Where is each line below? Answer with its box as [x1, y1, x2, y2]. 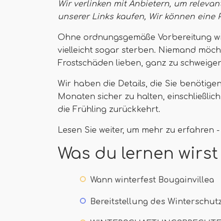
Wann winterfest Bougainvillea [90, 176, 214, 184]
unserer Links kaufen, [58, 12, 148, 21]
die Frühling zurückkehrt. [58, 105, 160, 114]
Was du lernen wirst [58, 145, 218, 162]
